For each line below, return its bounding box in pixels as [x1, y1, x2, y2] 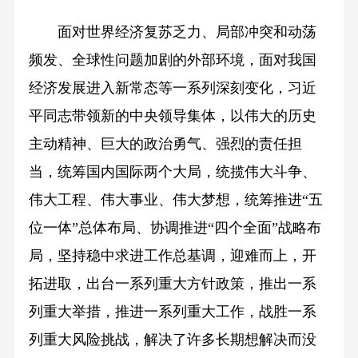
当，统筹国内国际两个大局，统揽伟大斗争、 [28, 163, 316, 180]
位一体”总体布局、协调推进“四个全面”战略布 [28, 219, 321, 236]
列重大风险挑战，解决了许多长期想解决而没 [28, 331, 316, 348]
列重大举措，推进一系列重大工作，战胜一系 [28, 303, 316, 320]
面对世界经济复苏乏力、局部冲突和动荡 [28, 23, 316, 40]
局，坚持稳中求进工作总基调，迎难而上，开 [28, 247, 316, 264]
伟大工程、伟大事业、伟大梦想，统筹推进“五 [28, 191, 323, 208]
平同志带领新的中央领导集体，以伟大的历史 [28, 107, 316, 124]
